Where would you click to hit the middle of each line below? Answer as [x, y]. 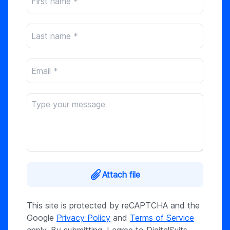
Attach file [121, 175]
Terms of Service [162, 218]
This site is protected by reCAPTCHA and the [113, 206]
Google [42, 218]
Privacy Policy [83, 218]
